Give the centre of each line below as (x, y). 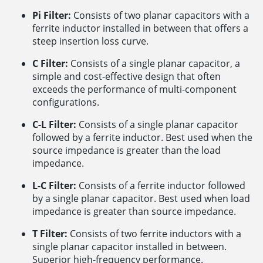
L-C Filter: (54, 185)
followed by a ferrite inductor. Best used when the (142, 137)
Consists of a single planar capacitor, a (154, 63)
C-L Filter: (54, 124)
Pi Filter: (52, 15)
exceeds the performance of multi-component (134, 89)
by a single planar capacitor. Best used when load (141, 198)
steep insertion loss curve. (90, 41)
